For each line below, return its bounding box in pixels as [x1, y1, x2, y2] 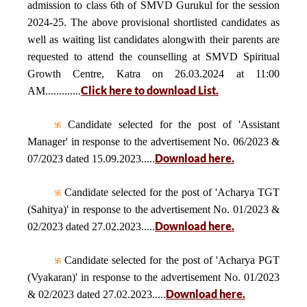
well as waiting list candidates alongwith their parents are [27, 34, 280, 45]
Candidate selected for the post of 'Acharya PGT [61, 254, 280, 266]
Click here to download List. [81, 84, 219, 97]
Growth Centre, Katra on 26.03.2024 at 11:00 [27, 68, 280, 79]
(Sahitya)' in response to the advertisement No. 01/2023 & [27, 204, 280, 215]
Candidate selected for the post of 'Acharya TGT [61, 186, 280, 198]
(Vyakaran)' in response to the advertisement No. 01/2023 [27, 271, 280, 283]
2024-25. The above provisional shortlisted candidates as [27, 16, 280, 28]
